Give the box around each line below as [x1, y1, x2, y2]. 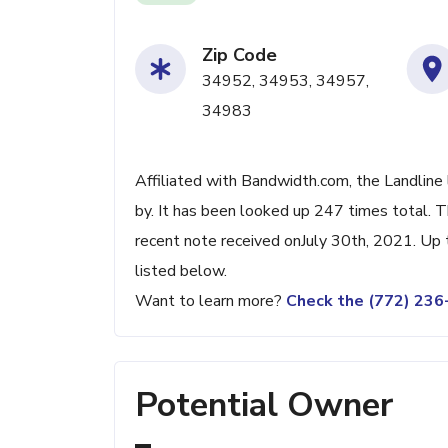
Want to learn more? [135, 290, 286, 312]
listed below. [135, 260, 227, 282]
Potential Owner [135, 382, 393, 428]
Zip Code [202, 43, 277, 67]
